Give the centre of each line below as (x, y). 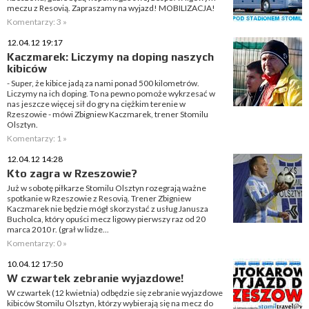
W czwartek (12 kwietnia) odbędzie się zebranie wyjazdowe (115, 293)
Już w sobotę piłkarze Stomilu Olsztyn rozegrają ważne (107, 188)
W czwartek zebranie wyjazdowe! (95, 278)
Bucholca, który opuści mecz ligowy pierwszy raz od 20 (106, 219)
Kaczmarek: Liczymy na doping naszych (110, 57)
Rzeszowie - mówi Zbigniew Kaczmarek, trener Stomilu (108, 114)
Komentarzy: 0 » (37, 243)
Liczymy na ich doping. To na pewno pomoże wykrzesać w (111, 93)
